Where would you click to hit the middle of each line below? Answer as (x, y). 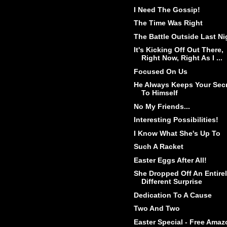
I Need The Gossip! (167, 9)
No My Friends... (162, 106)
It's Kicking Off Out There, (178, 50)
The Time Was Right (168, 23)
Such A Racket (158, 147)
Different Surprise (172, 182)
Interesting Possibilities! (176, 120)
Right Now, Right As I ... (182, 58)
